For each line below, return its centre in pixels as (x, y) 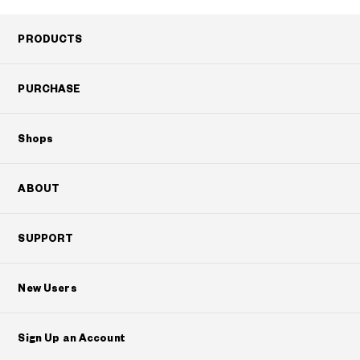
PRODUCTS (50, 40)
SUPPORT (46, 239)
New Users (47, 289)
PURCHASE (49, 90)
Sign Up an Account (72, 339)
